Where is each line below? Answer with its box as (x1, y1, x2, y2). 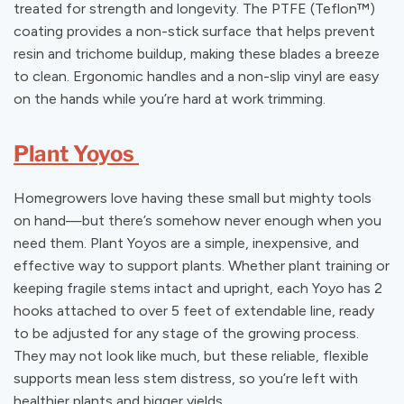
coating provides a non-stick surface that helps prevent (14, 23, 375, 41)
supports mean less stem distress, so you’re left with (14, 369, 358, 387)
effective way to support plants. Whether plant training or (14, 256, 390, 274)
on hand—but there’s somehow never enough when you (14, 211, 381, 229)
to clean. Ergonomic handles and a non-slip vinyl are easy (14, 68, 379, 86)
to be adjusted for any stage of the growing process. (14, 324, 359, 342)
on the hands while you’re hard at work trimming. (14, 90, 329, 108)
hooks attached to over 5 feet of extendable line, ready (14, 301, 374, 319)
